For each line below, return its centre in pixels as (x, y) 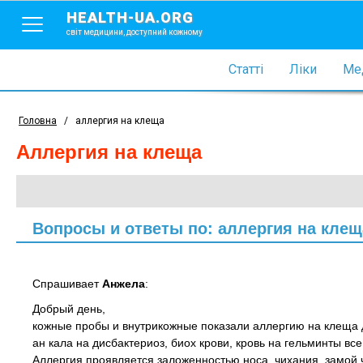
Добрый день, (69, 309)
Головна (38, 121)
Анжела (124, 284)
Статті (246, 69)
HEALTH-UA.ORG (130, 17)
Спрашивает (67, 284)
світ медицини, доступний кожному (135, 32)
